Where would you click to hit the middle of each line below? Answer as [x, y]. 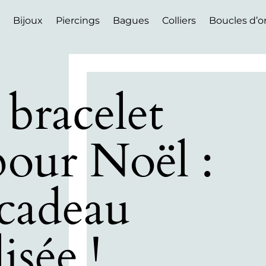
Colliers [179, 21]
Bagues [131, 21]
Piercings [77, 21]
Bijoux [28, 21]
